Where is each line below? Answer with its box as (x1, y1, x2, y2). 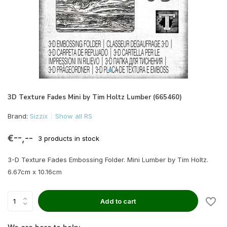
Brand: (8, 112, 30, 120)
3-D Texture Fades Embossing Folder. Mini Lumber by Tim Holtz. (8, 156, 208, 164)
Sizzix (30, 112, 48, 120)
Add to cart (100, 197, 136, 205)
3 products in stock (38, 134, 99, 142)
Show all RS (55, 112, 92, 120)
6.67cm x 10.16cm (8, 168, 62, 176)
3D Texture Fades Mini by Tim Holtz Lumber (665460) (8, 93, 182, 102)
